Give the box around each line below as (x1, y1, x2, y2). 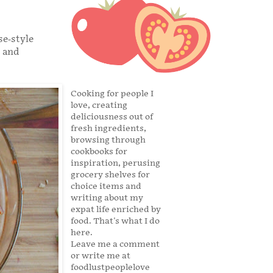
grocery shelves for (71, 169, 150, 180)
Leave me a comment (71, 239, 160, 250)
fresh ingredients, (71, 123, 146, 134)
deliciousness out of (71, 112, 153, 122)
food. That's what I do (71, 216, 160, 227)
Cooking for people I (71, 88, 154, 99)
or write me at (71, 250, 130, 261)
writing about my (71, 193, 143, 204)
